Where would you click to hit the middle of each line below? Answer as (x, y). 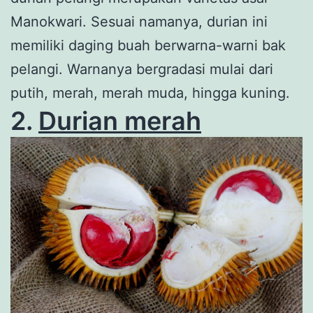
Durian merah (120, 121)
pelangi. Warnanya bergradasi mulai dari (142, 70)
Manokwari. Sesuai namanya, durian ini (139, 22)
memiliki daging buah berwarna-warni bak (148, 46)
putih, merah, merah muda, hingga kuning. (150, 93)
